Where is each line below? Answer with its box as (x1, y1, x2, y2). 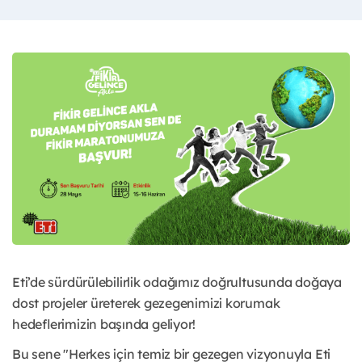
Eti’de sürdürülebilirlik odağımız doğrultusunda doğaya (12, 274, 342, 291)
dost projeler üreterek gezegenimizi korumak (12, 295, 280, 312)
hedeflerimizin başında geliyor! (12, 316, 196, 333)
